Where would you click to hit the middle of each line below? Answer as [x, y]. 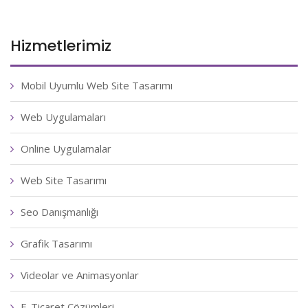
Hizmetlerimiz [61, 46]
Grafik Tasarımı [56, 243]
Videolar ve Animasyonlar [80, 275]
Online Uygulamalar [66, 148]
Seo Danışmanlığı [59, 212]
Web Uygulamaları [63, 117]
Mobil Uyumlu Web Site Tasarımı [97, 85]
